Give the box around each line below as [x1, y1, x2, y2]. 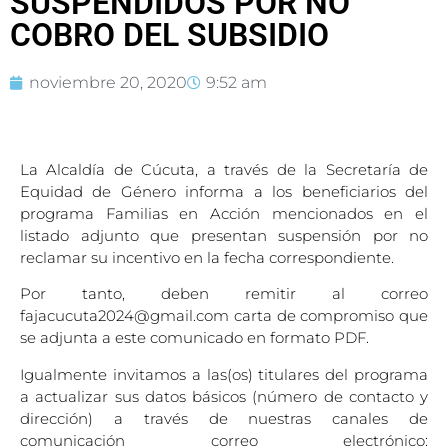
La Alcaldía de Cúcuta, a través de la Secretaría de [20, 159, 428, 179]
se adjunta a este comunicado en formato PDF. [20, 328, 369, 348]
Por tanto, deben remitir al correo [20, 284, 428, 304]
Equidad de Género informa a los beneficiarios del [20, 181, 428, 201]
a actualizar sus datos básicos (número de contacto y [20, 386, 428, 406]
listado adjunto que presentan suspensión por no [20, 225, 428, 245]
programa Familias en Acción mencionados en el [20, 203, 428, 223]
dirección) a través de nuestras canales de [20, 408, 428, 428]
